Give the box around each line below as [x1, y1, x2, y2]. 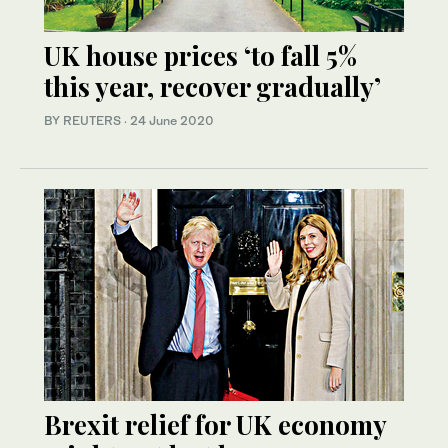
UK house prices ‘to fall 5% [44, 38, 357, 74]
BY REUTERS [44, 113, 124, 129]
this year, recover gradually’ [44, 69, 381, 105]
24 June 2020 [130, 113, 214, 129]
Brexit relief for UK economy [44, 407, 386, 443]
